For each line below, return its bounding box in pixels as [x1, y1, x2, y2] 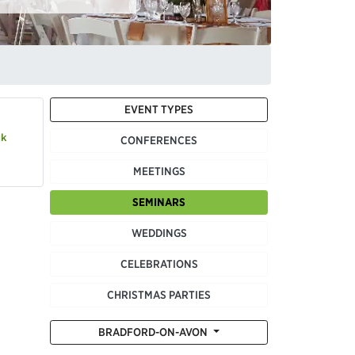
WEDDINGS [131, 225, 187, 240]
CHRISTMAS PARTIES [107, 287, 211, 302]
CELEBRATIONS [120, 256, 198, 271]
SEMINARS [132, 194, 185, 209]
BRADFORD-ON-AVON [98, 324, 211, 339]
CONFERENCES [120, 132, 197, 147]
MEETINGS [132, 163, 185, 178]
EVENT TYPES [124, 101, 193, 116]
